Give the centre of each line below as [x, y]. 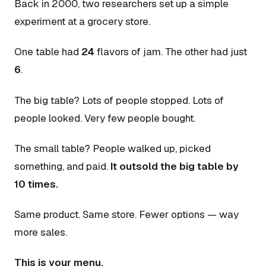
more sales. [41, 232]
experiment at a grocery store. [82, 22]
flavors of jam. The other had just [171, 52]
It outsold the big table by [175, 166]
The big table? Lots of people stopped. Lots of [119, 100]
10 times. [36, 184]
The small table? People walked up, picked [113, 148]
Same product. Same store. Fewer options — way [126, 215]
